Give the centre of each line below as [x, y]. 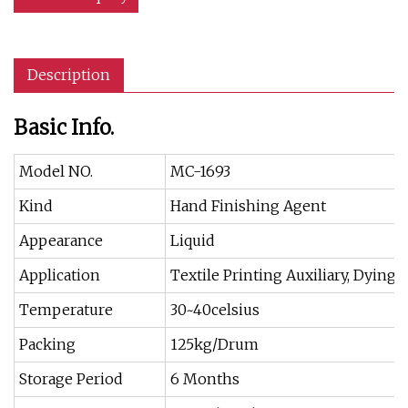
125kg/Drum [214, 344]
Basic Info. [64, 127]
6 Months [205, 379]
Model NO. [56, 171]
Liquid [193, 240]
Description [69, 75]
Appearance [61, 240]
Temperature [66, 310]
